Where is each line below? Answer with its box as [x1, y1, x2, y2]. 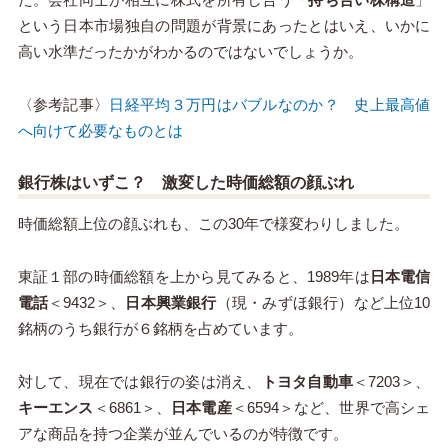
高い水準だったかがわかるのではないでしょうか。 [17, 42, 363, 60]
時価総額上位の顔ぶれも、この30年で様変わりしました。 [17, 215, 409, 233]
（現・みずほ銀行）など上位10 [216, 294, 431, 312]
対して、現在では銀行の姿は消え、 [17, 373, 262, 391]
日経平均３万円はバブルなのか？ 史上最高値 [109, 95, 431, 113]
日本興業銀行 [125, 294, 217, 312]
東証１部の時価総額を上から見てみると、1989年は [17, 268, 370, 286]
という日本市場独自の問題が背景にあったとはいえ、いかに [17, 16, 431, 34]
